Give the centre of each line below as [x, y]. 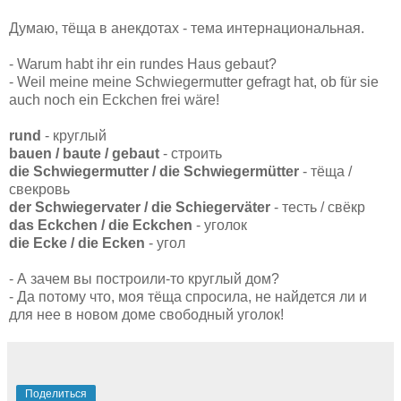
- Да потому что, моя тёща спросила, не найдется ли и [188, 296]
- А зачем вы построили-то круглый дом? [144, 278]
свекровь [39, 189]
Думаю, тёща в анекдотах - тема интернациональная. [187, 28]
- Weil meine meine [72, 81]
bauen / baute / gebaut [84, 153]
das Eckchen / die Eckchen [101, 225]
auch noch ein [55, 99]
